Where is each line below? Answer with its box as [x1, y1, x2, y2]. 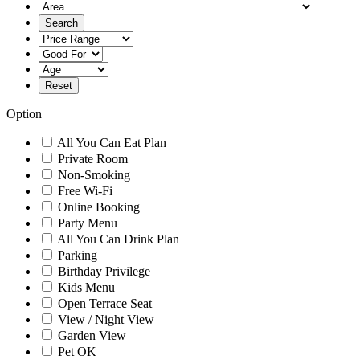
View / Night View [58, 313, 154, 326]
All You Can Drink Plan [57, 232, 179, 246]
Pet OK [58, 345, 96, 358]
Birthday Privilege [58, 264, 150, 278]
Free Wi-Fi [58, 184, 112, 198]
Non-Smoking [58, 168, 130, 182]
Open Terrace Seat [58, 297, 152, 310]
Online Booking [58, 200, 140, 214]
